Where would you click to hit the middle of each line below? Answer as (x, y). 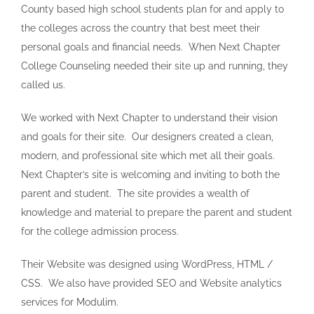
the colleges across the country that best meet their (141, 28)
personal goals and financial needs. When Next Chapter (151, 47)
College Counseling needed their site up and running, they (155, 66)
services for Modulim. (70, 302)
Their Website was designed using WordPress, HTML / (147, 265)
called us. (43, 85)
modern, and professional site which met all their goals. (149, 156)
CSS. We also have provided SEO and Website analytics (151, 284)
